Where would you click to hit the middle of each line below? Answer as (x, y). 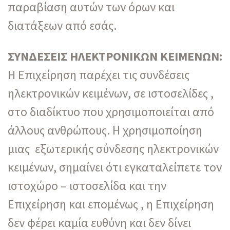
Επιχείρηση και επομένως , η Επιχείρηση (111, 204)
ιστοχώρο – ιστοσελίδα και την (87, 185)
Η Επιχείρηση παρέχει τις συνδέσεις (99, 74)
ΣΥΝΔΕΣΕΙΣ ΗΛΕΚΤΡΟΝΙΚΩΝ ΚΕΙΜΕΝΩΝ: (115, 56)
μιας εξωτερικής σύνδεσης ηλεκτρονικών (113, 148)
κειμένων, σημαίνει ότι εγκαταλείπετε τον (115, 167)
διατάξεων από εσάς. (62, 25)
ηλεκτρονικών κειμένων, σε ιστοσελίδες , (111, 93)
